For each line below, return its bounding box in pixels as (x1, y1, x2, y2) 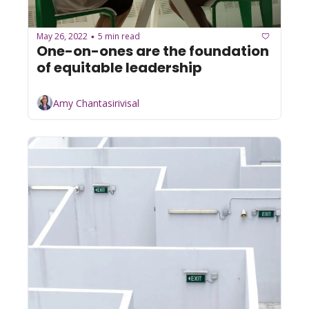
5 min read (98, 30, 140, 42)
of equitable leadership (37, 58, 202, 77)
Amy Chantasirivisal (53, 96, 139, 110)
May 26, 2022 (37, 30, 88, 42)
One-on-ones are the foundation (37, 41, 269, 61)
